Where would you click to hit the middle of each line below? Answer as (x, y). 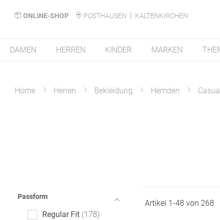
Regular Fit (61, 214)
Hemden (165, 91)
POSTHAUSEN (105, 15)
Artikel (156, 203)
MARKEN (167, 50)
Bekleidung (113, 91)
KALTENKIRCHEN (162, 15)
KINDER (118, 50)
